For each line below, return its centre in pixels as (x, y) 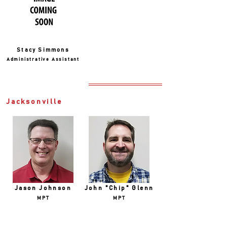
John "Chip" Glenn (119, 188)
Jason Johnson (43, 188)
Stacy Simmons (43, 50)
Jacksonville (34, 102)
